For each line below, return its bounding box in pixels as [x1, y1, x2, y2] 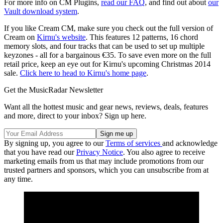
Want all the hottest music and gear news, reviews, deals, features [4, 102, 208, 111]
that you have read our [4, 147, 76, 156]
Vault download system [4, 6, 77, 15]
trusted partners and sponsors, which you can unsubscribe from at [4, 165, 209, 174]
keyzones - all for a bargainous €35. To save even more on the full [4, 50, 211, 59]
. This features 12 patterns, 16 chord [86, 32, 198, 41]
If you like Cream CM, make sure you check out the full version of [4, 23, 213, 32]
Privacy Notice [76, 147, 123, 156]
